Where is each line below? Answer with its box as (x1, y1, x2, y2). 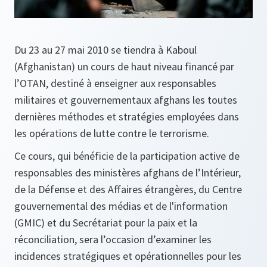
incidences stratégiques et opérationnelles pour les (14, 249, 241, 263)
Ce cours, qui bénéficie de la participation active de (14, 149, 240, 163)
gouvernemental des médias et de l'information (14, 199, 228, 213)
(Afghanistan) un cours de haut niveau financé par (14, 60, 234, 74)
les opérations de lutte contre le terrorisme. (14, 126, 209, 141)
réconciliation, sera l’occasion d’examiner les (14, 232, 212, 247)
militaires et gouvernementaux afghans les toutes (14, 93, 237, 107)
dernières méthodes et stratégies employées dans (14, 110, 239, 124)
